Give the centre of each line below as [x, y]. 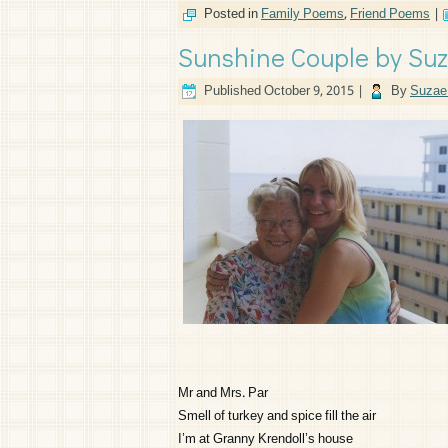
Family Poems [302, 14]
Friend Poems [390, 14]
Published [232, 91]
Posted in [231, 14]
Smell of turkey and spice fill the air [277, 416]
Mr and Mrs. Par [223, 393]
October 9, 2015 [309, 91]
